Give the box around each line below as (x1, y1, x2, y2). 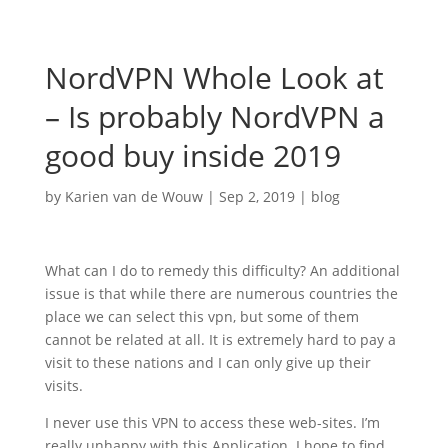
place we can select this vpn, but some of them (44, 307, 359, 326)
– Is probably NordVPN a (44, 96, 385, 137)
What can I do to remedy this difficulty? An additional (44, 261, 400, 280)
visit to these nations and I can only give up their (44, 353, 371, 372)
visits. (44, 376, 83, 395)
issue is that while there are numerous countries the (44, 284, 398, 303)
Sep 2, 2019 (218, 187, 295, 206)
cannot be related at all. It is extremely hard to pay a (44, 330, 396, 349)
